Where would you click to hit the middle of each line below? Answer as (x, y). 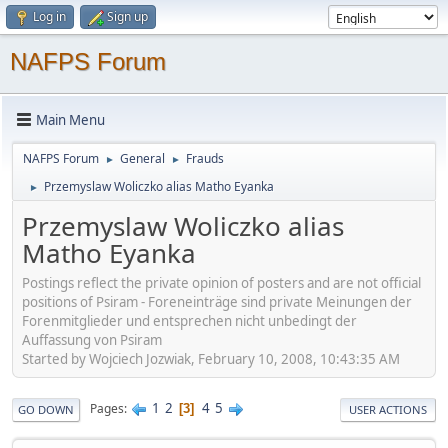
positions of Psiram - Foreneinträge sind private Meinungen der (217, 301)
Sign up (127, 16)
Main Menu (70, 119)
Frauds (205, 158)
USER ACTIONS (388, 409)
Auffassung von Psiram (92, 339)
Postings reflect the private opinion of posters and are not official (221, 282)
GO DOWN (46, 409)
